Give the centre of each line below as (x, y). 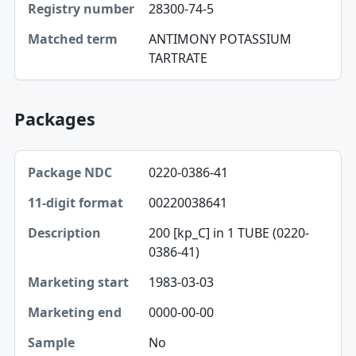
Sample (51, 340)
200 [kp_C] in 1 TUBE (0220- (228, 232)
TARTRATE (178, 58)
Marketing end (72, 307)
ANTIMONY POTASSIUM (220, 39)
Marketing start (75, 273)
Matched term (70, 30)
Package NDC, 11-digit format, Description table (157, 159)
